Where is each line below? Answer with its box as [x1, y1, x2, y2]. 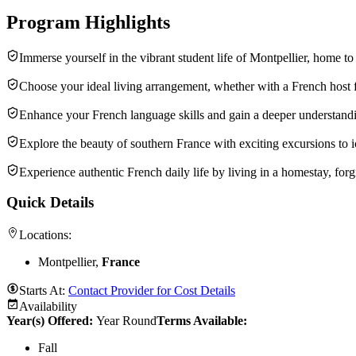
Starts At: [19, 283, 68, 297]
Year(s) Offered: [6, 313, 96, 327]
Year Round [96, 313, 157, 327]
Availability [19, 299, 77, 313]
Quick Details [6, 194, 94, 211]
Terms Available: [157, 313, 247, 327]
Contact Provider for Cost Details [68, 283, 235, 297]
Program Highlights [6, 11, 170, 33]
